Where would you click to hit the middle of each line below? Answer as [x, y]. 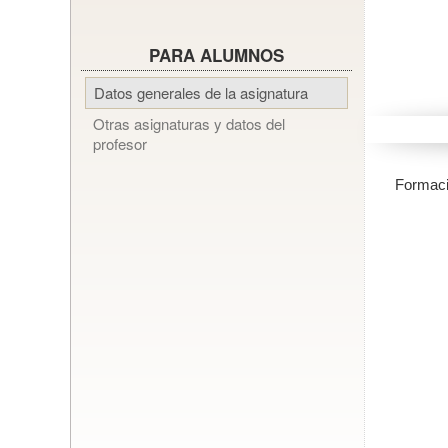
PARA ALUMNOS [216, 55]
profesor [119, 143]
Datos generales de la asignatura [200, 92]
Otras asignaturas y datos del [188, 123]
